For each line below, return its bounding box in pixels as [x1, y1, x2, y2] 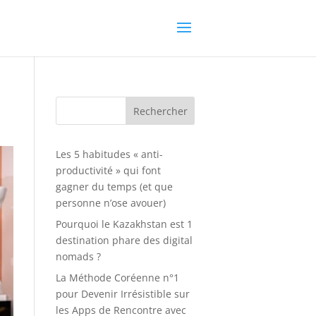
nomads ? [55, 250, 101, 263]
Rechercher [133, 104, 188, 118]
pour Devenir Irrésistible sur [55, 287, 190, 300]
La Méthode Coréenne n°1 [55, 271, 179, 284]
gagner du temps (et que [55, 180, 173, 193]
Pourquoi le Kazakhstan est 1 [55, 217, 193, 231]
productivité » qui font [55, 164, 161, 177]
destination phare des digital [55, 233, 193, 247]
